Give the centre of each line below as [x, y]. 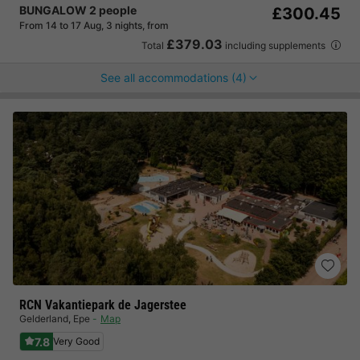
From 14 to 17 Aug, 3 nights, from [94, 25]
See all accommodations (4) [174, 78]
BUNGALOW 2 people [78, 10]
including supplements [275, 45]
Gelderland [44, 319]
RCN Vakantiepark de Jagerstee [103, 305]
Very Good [76, 341]
